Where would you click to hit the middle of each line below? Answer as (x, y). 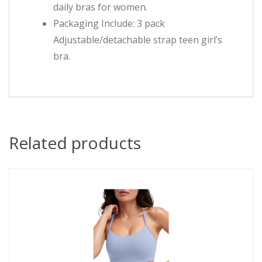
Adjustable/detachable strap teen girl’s (138, 40)
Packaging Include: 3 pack (109, 24)
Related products (75, 143)
